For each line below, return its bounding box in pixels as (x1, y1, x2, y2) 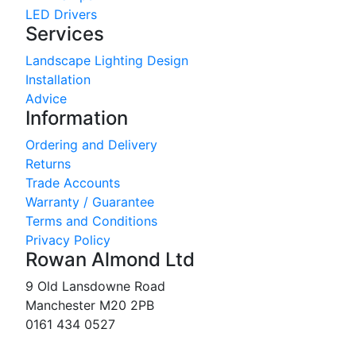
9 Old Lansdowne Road (25, 278, 165, 295)
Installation (25, 72, 91, 88)
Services (25, 22, 104, 46)
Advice (25, 91, 67, 107)
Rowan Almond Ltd (25, 248, 195, 272)
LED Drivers (25, 6, 97, 23)
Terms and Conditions (25, 213, 157, 230)
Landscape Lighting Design (25, 52, 188, 69)
